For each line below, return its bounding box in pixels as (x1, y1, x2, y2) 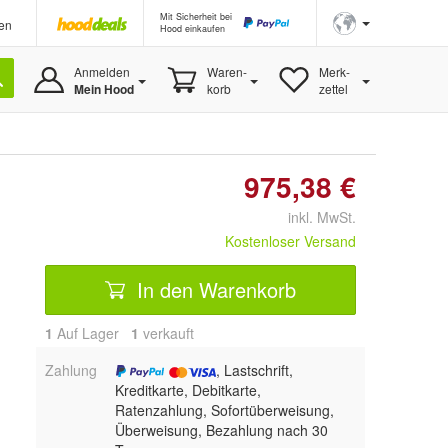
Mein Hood (73, 80, 134, 98)
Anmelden (73, 63, 130, 80)
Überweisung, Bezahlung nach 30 (114, 420, 328, 440)
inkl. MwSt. (272, 207, 356, 227)
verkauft (139, 323, 194, 343)
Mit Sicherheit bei (160, 10, 232, 23)
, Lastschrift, (215, 360, 293, 380)
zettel (318, 80, 348, 97)
